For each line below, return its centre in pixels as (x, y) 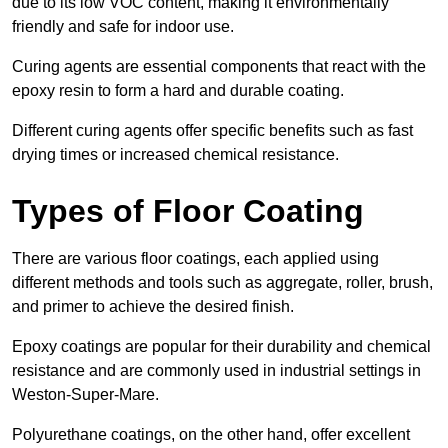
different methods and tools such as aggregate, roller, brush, (222, 283)
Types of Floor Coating (188, 211)
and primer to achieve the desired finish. (153, 307)
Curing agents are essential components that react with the (219, 67)
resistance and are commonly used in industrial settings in (216, 371)
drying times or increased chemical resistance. (175, 155)
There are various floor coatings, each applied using (195, 259)
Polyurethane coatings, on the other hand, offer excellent (211, 435)
